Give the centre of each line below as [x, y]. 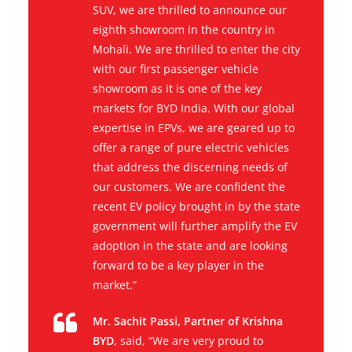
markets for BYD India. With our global [194, 108]
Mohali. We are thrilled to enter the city [196, 49]
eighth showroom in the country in [184, 29]
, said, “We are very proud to [189, 340]
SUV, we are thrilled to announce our [190, 9]
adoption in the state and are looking [190, 245]
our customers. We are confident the [189, 186]
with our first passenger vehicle [176, 68]
